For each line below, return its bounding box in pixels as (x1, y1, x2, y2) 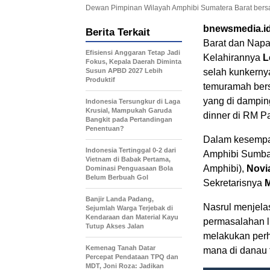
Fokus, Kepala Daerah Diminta (86, 57, 181, 65)
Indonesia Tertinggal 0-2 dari (86, 146, 176, 154)
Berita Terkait (86, 26, 150, 38)
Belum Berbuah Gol (86, 173, 148, 181)
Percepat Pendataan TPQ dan (86, 253, 178, 260)
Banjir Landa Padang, (86, 195, 154, 202)
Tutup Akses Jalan (86, 222, 144, 230)
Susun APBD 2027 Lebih (86, 66, 163, 74)
